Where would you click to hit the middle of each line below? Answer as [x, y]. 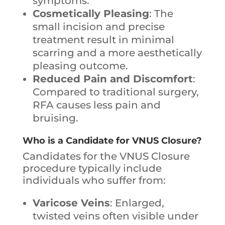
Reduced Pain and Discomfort [113, 79]
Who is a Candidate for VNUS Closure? [112, 141]
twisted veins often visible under [115, 216]
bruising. [55, 118]
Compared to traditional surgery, [116, 92]
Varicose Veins [71, 203]
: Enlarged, [137, 203]
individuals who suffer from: [94, 181]
